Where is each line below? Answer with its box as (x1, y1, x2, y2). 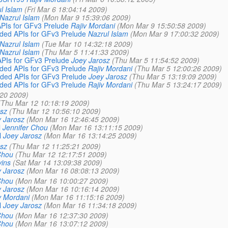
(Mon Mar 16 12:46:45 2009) (26, 114, 120, 125)
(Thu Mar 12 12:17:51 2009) (15, 149, 107, 159)
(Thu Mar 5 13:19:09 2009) (129, 71, 217, 82)
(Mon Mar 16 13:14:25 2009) (43, 130, 137, 141)
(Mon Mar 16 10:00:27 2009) (15, 175, 108, 186)
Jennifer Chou (2, 122, 48, 133)
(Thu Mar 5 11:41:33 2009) (41, 47, 129, 58)
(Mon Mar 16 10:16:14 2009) (26, 183, 120, 194)
